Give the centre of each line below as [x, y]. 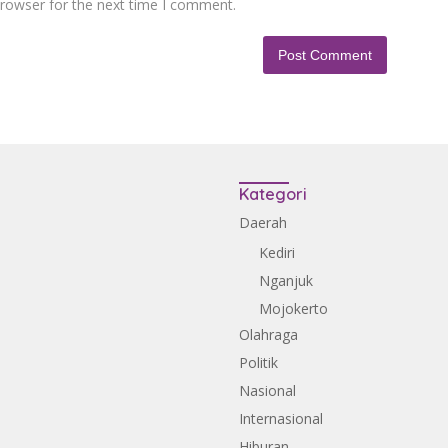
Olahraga [268, 335]
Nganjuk [286, 281]
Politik [258, 363]
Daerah [263, 223]
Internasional [281, 419]
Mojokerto [293, 309]
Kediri [277, 253]
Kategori [273, 194]
